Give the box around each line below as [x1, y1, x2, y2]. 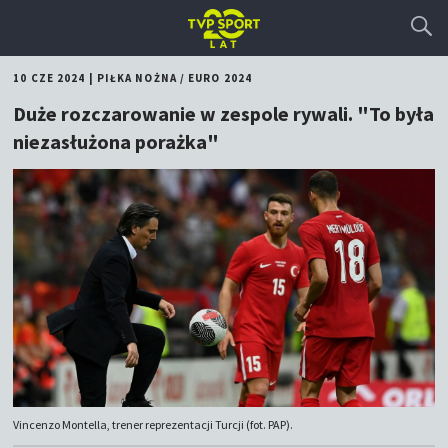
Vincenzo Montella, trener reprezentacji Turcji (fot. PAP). [13, 417, 294, 433]
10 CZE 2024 [13, 71, 86, 85]
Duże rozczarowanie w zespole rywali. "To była [13, 101, 435, 126]
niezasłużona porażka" [13, 129, 220, 154]
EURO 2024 [188, 71, 253, 85]
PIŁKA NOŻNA [96, 71, 177, 85]
